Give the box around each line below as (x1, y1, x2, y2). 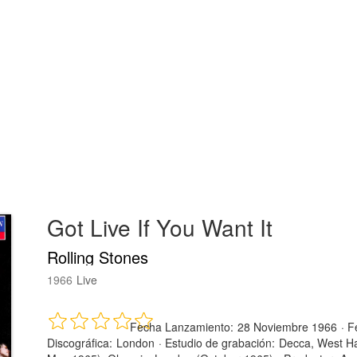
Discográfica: (47, 334, 112, 351)
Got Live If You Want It (47, 210, 273, 243)
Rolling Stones (47, 245, 148, 269)
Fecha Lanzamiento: (130, 318, 233, 335)
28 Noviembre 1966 (237, 318, 337, 335)
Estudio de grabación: (165, 334, 275, 351)
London (116, 334, 155, 351)
